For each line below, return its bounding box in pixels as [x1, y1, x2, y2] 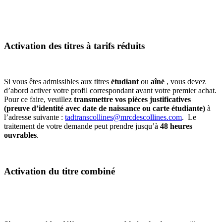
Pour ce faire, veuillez [4, 95, 74, 104]
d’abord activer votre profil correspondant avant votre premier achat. [4, 86, 217, 95]
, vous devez [165, 77, 206, 86]
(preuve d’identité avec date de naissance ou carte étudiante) [4, 104, 205, 113]
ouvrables [4, 131, 37, 140]
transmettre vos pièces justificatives [74, 95, 191, 104]
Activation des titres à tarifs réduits [4, 40, 145, 51]
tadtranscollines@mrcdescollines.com [65, 113, 182, 122]
